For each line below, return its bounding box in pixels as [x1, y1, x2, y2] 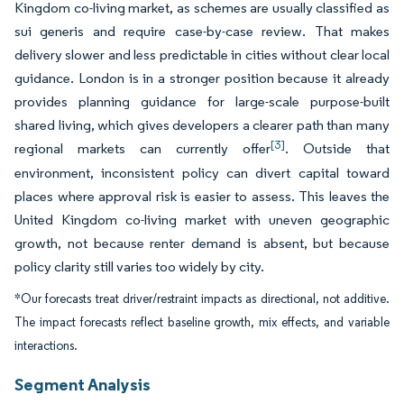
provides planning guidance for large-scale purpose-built [14, 93, 390, 110]
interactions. [14, 338, 78, 353]
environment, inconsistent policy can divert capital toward [14, 164, 390, 181]
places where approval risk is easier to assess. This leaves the [14, 188, 390, 205]
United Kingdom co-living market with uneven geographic [14, 211, 390, 228]
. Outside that [285, 140, 390, 157]
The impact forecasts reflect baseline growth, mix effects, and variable [14, 315, 390, 330]
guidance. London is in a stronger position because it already [14, 69, 390, 87]
